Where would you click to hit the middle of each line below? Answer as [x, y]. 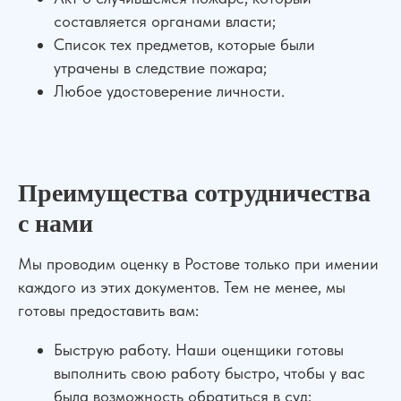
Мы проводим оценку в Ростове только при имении [198, 264]
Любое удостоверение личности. [169, 91]
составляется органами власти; [165, 21]
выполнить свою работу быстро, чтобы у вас [209, 373]
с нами [55, 223]
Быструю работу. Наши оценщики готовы [199, 350]
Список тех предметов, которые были [184, 44]
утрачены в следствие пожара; [160, 68]
